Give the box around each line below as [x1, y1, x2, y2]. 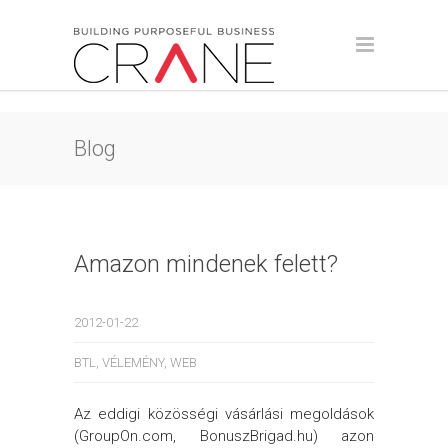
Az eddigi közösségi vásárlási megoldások [74, 405, 374, 423]
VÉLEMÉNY [102, 355, 164, 370]
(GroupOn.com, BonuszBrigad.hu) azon [74, 427, 374, 445]
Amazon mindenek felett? [74, 250, 338, 278]
